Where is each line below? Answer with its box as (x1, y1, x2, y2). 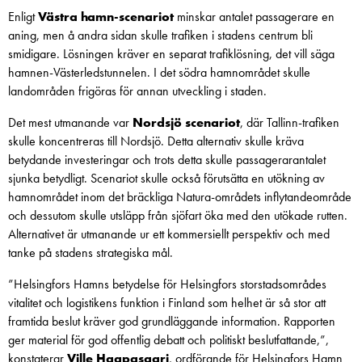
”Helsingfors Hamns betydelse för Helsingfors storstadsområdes (8, 276, 326, 293)
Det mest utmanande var (8, 114, 133, 131)
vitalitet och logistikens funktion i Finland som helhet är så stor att (8, 294, 326, 311)
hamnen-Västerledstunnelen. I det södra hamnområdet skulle (8, 64, 310, 81)
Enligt (8, 8, 38, 25)
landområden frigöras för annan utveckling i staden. (8, 82, 267, 99)
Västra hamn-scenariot (38, 8, 174, 25)
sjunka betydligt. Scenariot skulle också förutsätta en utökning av (8, 170, 325, 187)
